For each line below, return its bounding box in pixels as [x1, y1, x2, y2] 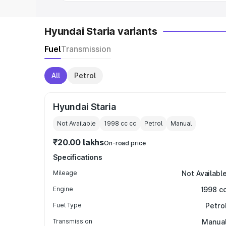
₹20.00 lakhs [53, 137, 104, 147]
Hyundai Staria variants [44, 25, 157, 37]
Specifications [53, 153, 103, 161]
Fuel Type [53, 201, 82, 209]
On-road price [104, 139, 146, 147]
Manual [171, 120, 192, 127]
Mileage [53, 169, 77, 177]
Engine [53, 185, 73, 193]
